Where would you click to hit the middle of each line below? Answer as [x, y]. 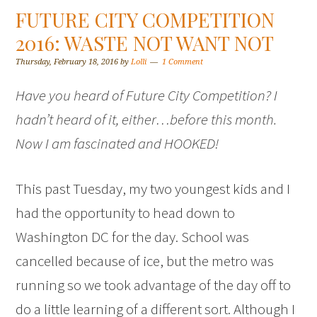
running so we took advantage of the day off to [154, 285]
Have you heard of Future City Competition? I [147, 95]
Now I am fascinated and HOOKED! [117, 143]
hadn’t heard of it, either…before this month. [146, 119]
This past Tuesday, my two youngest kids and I [153, 189]
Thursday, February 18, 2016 [67, 62]
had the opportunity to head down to [126, 213]
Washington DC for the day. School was [133, 237]
